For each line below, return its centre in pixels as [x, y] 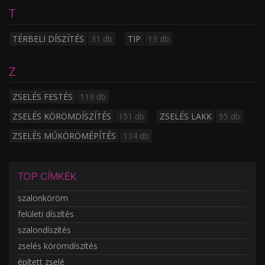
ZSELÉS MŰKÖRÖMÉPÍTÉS [64, 136]
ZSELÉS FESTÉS [43, 97]
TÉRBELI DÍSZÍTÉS [48, 39]
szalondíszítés [44, 230]
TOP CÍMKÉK [47, 177]
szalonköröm [43, 198]
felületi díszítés [46, 214]
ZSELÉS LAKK [186, 117]
